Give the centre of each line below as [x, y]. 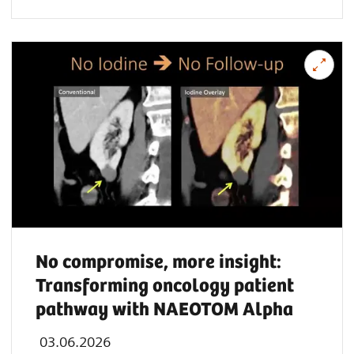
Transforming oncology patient [165, 287]
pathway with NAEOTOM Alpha [164, 311]
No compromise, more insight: [158, 263]
